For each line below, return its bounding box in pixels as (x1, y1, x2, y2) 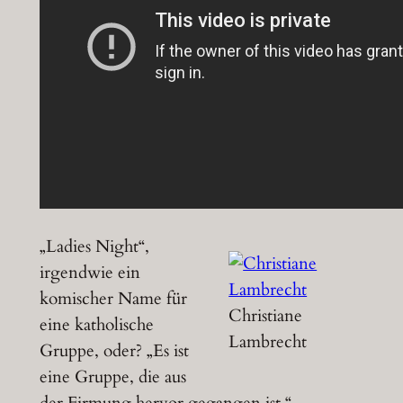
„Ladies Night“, (39, 234, 149, 258)
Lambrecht (228, 330, 308, 354)
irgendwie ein (39, 260, 140, 284)
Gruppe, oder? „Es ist (39, 338, 189, 363)
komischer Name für (39, 286, 187, 310)
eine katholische (39, 312, 154, 336)
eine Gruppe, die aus (39, 364, 186, 389)
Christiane (228, 304, 303, 328)
